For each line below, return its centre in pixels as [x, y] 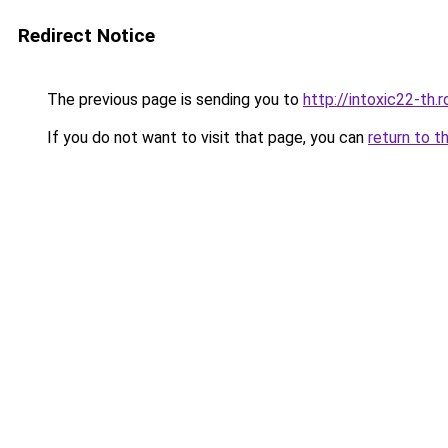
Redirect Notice [86, 35]
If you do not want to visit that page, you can [205, 137]
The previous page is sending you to [173, 99]
